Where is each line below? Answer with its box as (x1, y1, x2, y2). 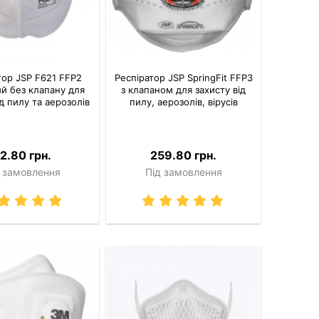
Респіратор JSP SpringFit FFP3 (114, 71, 253, 83)
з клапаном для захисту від (121, 83, 246, 95)
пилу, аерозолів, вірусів (129, 95, 238, 108)
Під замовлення (145, 165, 222, 178)
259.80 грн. (150, 147, 217, 162)
